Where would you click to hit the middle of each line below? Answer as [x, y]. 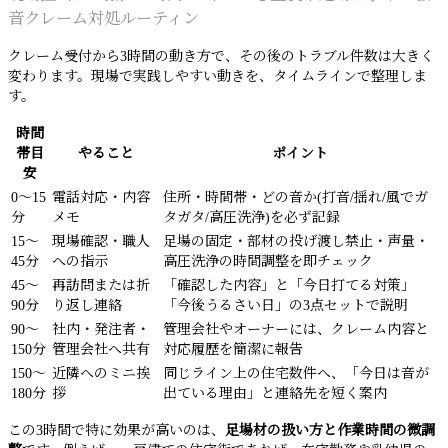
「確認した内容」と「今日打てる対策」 [289, 285]
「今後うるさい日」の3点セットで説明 [285, 305]
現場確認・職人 [101, 241]
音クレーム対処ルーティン [103, 18]
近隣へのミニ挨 [101, 373]
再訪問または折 [101, 285]
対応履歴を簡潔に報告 [233, 349]
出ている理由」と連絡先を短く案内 [275, 393]
